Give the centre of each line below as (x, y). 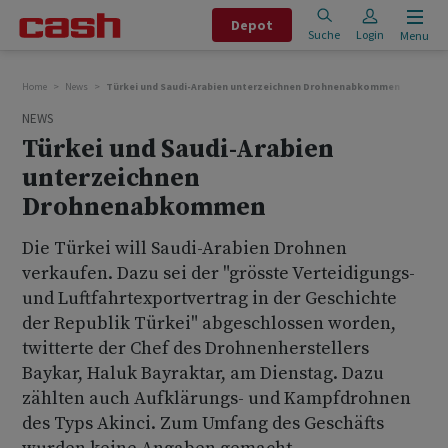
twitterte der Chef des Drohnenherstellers (195, 348)
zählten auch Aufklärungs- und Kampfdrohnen (216, 398)
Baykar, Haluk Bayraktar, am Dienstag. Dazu (203, 373)
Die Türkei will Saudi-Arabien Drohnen (184, 248)
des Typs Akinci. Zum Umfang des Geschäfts (203, 423)
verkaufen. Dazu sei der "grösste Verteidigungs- (218, 273)
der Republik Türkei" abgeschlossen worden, (209, 323)
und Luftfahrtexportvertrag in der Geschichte (209, 298)
